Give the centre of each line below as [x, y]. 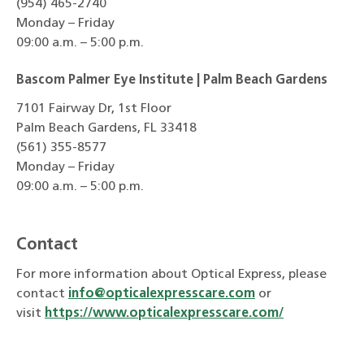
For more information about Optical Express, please [171, 274]
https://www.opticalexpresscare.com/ [164, 313]
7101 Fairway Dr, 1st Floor [94, 108]
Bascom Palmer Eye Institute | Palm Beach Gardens [172, 80]
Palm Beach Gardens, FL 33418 [106, 128]
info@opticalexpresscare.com [162, 294]
